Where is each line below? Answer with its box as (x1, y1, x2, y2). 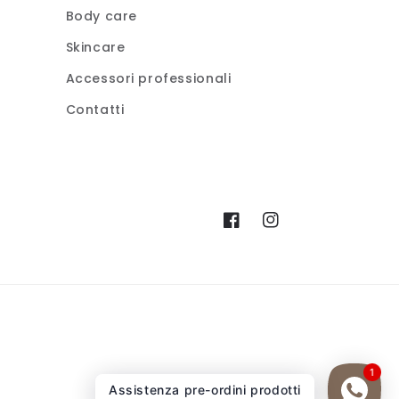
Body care (65, 7, 137, 26)
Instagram (262, 220, 336, 239)
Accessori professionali (65, 69, 232, 88)
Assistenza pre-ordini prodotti (109, 382, 301, 397)
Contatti (65, 101, 125, 119)
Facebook (223, 220, 292, 239)
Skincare (65, 38, 126, 57)
